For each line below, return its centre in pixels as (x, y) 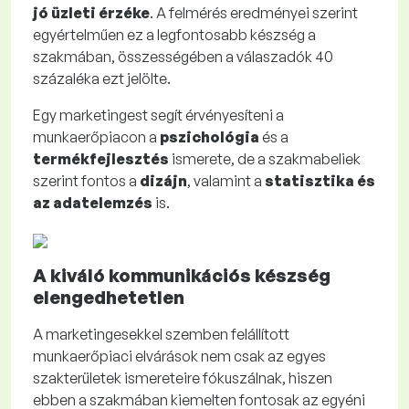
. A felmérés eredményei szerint (254, 13)
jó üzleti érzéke (91, 13)
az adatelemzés (93, 203)
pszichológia (210, 137)
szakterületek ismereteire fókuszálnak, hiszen (183, 378)
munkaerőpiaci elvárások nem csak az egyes (179, 357)
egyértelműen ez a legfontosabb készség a (174, 35)
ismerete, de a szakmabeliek (265, 159)
